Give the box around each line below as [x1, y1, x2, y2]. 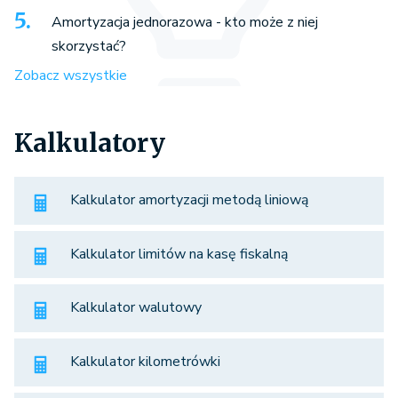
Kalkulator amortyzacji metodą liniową [70, 190, 308, 211]
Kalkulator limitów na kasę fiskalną [70, 243, 288, 264]
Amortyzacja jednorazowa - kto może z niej [52, 12, 318, 33]
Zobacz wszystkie [14, 66, 127, 86]
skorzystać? [52, 36, 126, 57]
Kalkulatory [14, 127, 165, 160]
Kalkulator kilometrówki [70, 352, 220, 372]
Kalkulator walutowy [70, 298, 202, 318]
